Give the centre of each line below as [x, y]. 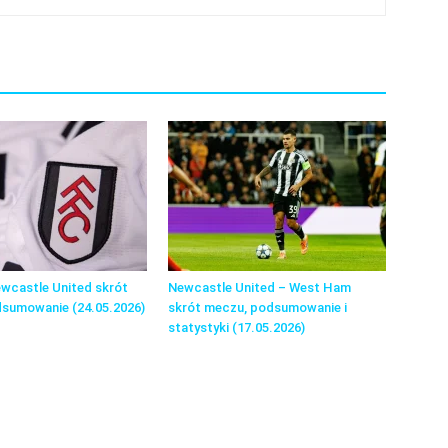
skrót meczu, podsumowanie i [257, 307]
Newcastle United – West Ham [259, 287]
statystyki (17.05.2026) [236, 327]
